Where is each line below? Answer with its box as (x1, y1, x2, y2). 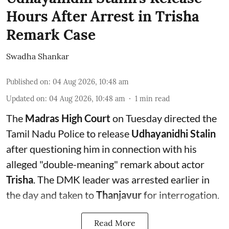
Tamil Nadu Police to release (6, 127, 131, 140)
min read (140, 94, 170, 103)
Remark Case (6, 26, 96, 44)
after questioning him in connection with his (6, 143, 197, 155)
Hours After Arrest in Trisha (6, 7, 199, 26)
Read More (94, 218, 135, 228)
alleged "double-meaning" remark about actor (6, 158, 204, 170)
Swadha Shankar (6, 51, 69, 61)
